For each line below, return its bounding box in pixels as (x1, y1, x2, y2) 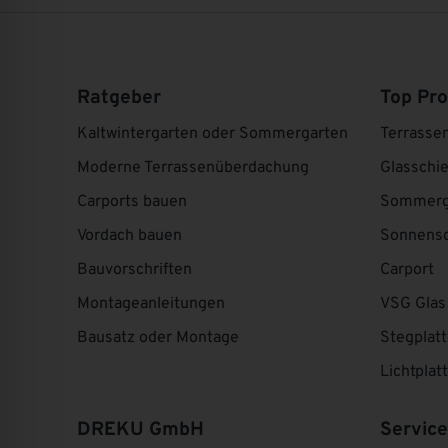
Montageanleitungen (77, 293, 226, 314)
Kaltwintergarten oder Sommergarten (77, 123, 349, 144)
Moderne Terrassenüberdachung (77, 157, 310, 178)
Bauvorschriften (77, 259, 193, 280)
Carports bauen (77, 191, 188, 212)
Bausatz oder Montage (77, 327, 240, 348)
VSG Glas (379, 293, 446, 314)
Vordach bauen (77, 225, 183, 246)
